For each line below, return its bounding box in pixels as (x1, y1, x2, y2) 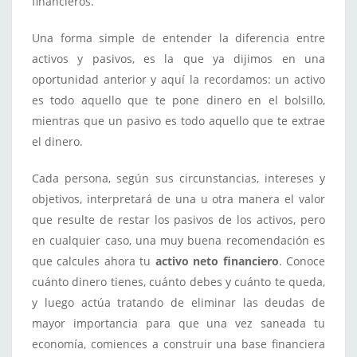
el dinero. (32, 133, 83, 149)
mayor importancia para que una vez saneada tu (32, 315, 325, 331)
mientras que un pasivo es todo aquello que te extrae (32, 112, 325, 128)
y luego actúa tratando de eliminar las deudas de (32, 294, 325, 310)
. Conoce (278, 253, 326, 269)
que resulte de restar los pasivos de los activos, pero (32, 211, 325, 227)
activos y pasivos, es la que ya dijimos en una (32, 50, 325, 66)
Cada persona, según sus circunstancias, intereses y (32, 170, 325, 186)
